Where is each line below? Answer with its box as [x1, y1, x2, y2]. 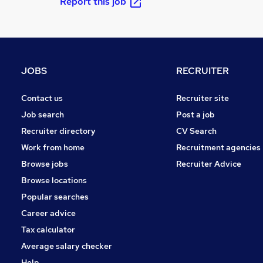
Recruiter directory [21, 125, 96, 136]
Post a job [176, 109, 215, 120]
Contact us [21, 92, 63, 103]
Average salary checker [21, 240, 112, 251]
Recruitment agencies [176, 141, 261, 153]
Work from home [21, 141, 85, 153]
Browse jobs [21, 158, 68, 169]
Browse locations [21, 174, 87, 186]
